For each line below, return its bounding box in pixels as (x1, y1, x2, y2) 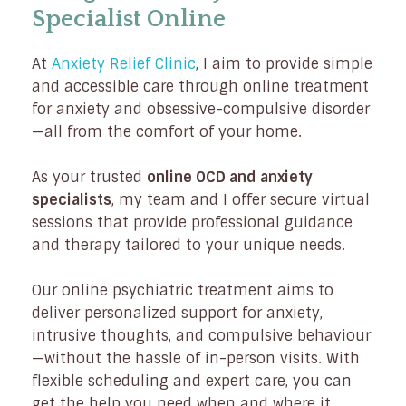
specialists (32, 190, 111, 210)
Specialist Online (32, 5, 226, 34)
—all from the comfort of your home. (32, 122, 302, 142)
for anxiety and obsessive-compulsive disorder (32, 100, 370, 120)
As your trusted (32, 168, 147, 188)
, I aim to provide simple (196, 54, 372, 74)
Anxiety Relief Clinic (52, 54, 196, 74)
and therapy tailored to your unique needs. (32, 236, 345, 256)
